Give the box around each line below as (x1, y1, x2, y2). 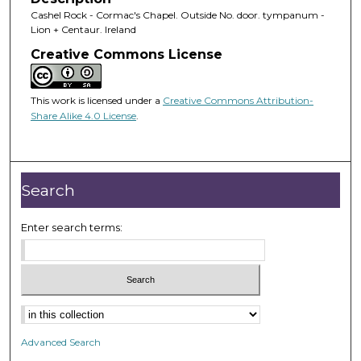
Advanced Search (21, 335, 102, 348)
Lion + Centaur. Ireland (30, 23, 136, 35)
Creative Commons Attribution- (162, 93, 313, 106)
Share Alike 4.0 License (30, 109, 136, 122)
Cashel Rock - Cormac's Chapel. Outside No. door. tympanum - (30, 8, 325, 21)
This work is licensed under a (30, 93, 163, 106)
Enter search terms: (21, 221, 123, 234)
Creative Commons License (30, 46, 222, 62)
